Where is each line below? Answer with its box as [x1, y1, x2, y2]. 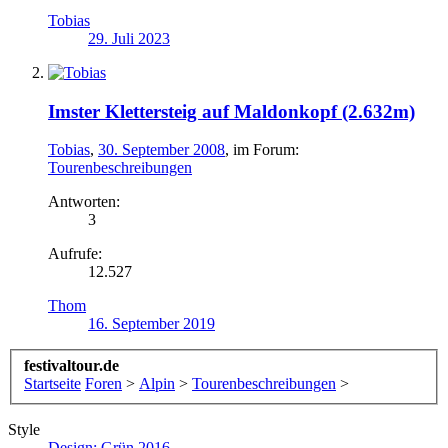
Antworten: [48, 193, 120, 211]
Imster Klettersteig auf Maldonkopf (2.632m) [48, 100, 415, 122]
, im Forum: [225, 141, 299, 159]
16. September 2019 [88, 315, 215, 333]
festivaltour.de [24, 356, 119, 374]
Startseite [24, 374, 81, 392]
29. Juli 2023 [88, 29, 170, 47]
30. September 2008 [98, 141, 225, 159]
